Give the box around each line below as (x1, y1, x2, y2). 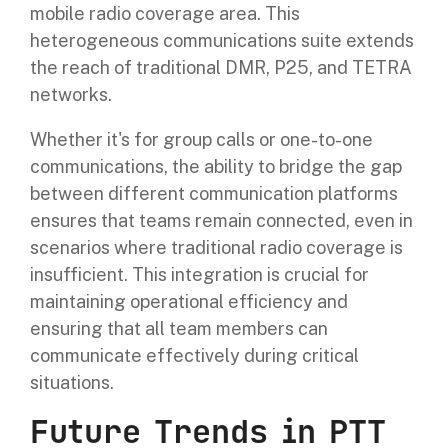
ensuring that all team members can (30, 318, 328, 340)
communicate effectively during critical (30, 345, 359, 367)
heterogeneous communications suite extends (30, 30, 414, 52)
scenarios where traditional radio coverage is (30, 237, 403, 259)
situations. (30, 372, 114, 394)
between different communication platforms (30, 183, 398, 205)
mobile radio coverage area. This (30, 3, 300, 25)
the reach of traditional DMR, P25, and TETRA (30, 57, 412, 79)
